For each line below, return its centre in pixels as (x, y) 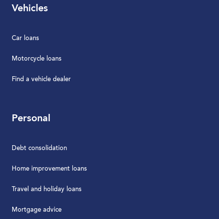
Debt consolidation (39, 148)
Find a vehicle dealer (41, 79)
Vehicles (30, 9)
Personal (31, 119)
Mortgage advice (37, 210)
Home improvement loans (49, 169)
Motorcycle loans (37, 59)
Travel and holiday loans (47, 189)
